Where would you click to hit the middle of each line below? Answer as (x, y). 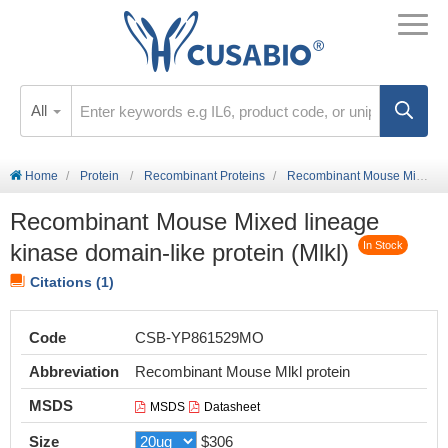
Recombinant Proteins (204, 176)
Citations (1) (72, 282)
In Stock (383, 245)
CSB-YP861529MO (199, 337)
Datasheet (232, 407)
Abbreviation (74, 371)
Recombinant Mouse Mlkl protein (242, 371)
